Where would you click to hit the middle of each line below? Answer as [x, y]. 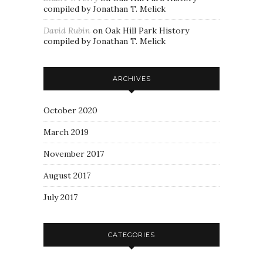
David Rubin [67, 31]
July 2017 [60, 197]
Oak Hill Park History [147, 31]
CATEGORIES [131, 235]
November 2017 [74, 154]
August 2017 [67, 176]
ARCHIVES [131, 79]
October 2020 [70, 110]
